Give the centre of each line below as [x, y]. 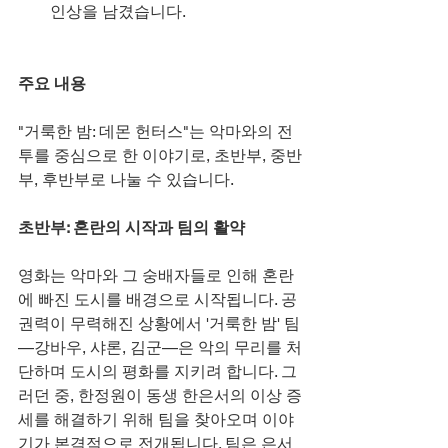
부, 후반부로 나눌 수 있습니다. [126, 179]
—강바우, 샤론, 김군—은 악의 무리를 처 [160, 347]
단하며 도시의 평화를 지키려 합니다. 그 [157, 371]
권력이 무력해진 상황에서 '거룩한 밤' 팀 [159, 323]
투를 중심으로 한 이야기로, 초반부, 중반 [160, 155]
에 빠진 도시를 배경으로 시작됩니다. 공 [157, 299]
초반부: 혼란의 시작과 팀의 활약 [131, 227]
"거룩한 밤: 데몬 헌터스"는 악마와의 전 [155, 131]
